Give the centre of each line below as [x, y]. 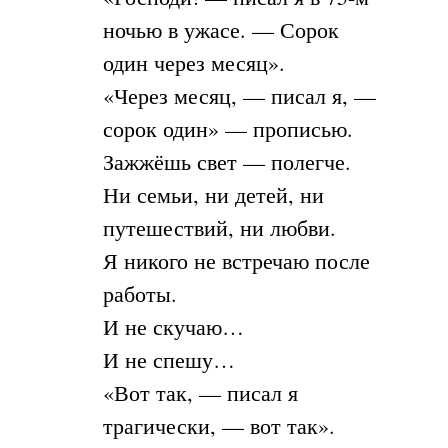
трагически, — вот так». [218, 426]
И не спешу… [168, 360]
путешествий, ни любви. [219, 228]
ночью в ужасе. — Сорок [220, 30]
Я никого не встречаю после [236, 261]
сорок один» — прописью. [227, 129]
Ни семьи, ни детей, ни [213, 195]
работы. [139, 294]
